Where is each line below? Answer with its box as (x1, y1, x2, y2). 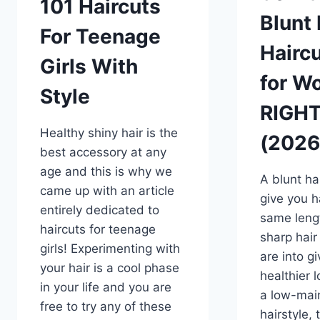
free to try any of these (40, 299, 171, 314)
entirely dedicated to (40, 202, 159, 217)
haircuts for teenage (40, 221, 156, 236)
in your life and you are (40, 279, 171, 294)
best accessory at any (40, 144, 166, 159)
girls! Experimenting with (40, 241, 180, 256)
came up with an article (40, 183, 174, 198)
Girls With (40, 54, 138, 79)
